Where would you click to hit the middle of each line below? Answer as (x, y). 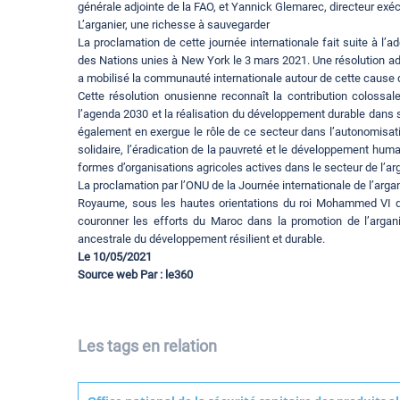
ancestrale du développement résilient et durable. (201, 239)
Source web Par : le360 (135, 275)
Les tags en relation (147, 346)
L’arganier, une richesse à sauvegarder (174, 25)
